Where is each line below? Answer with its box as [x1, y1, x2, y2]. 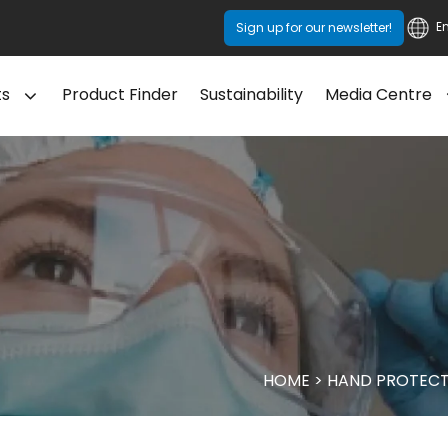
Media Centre [325, 83, 433, 107]
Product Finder [62, 83, 179, 107]
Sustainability [200, 83, 304, 107]
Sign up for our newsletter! [236, 19, 392, 36]
